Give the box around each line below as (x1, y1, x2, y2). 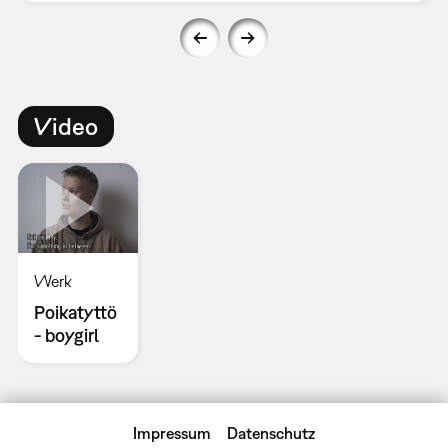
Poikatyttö (33, 302, 117, 323)
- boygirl (33, 325, 99, 346)
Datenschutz (226, 424, 315, 442)
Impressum (133, 424, 212, 442)
